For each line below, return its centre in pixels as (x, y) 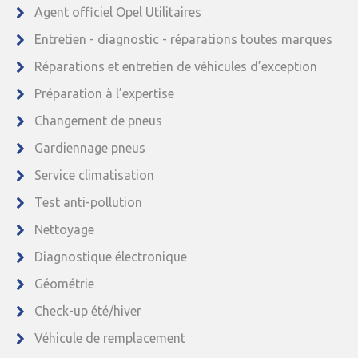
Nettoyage (64, 229)
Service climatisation (94, 175)
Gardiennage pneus (90, 147)
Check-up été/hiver (88, 310)
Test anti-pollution (88, 202)
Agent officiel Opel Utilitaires (118, 12)
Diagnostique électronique (111, 256)
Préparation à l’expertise (104, 93)
